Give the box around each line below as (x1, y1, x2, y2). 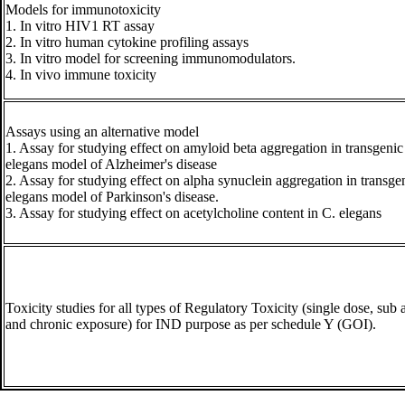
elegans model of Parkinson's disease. (5, 189, 219, 204)
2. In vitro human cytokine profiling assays (5, 34, 249, 50)
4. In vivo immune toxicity (5, 67, 156, 82)
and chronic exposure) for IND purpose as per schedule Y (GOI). (5, 316, 383, 332)
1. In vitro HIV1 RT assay (5, 18, 155, 33)
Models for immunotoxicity (5, 2, 161, 17)
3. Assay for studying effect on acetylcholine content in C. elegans (5, 205, 381, 221)
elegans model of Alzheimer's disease (5, 156, 217, 172)
